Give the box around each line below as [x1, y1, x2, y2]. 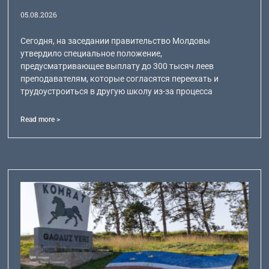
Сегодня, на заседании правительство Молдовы [20, 35, 211, 46]
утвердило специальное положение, [20, 48, 163, 58]
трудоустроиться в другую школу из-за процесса [20, 86, 213, 96]
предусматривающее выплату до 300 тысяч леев [20, 61, 214, 71]
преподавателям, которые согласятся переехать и [20, 73, 219, 83]
